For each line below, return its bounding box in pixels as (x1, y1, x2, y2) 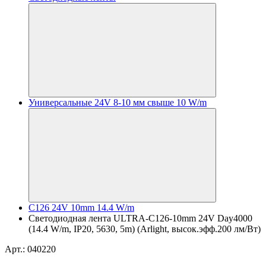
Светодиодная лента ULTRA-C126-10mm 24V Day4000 (28, 213, 252, 223)
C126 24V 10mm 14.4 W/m (28, 202, 134, 213)
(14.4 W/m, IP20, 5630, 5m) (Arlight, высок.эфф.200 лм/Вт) (28, 224, 261, 234)
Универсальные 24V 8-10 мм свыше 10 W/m (28, 97, 207, 107)
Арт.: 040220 (5, 244, 56, 254)
